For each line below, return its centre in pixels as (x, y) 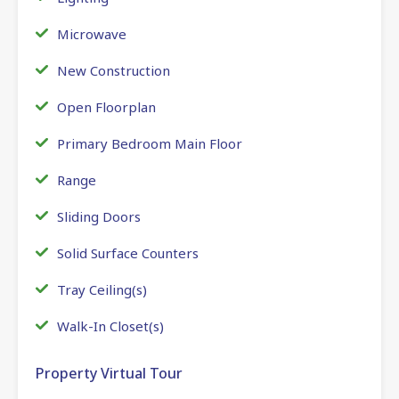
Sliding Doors (99, 216)
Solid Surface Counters (128, 252)
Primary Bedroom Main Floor (150, 143)
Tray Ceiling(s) (102, 289)
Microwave (92, 33)
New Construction (114, 70)
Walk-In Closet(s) (110, 326)
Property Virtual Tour (109, 373)
